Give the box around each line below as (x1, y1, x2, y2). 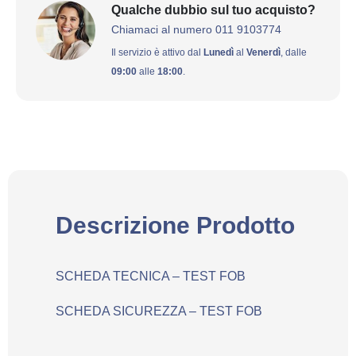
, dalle (281, 46, 307, 58)
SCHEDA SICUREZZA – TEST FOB (56, 304, 262, 319)
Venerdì (246, 46, 281, 58)
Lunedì (203, 46, 234, 58)
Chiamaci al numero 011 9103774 (111, 22, 281, 36)
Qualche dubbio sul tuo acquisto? (111, 2, 315, 17)
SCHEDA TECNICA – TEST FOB (56, 269, 246, 284)
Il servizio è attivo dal (111, 46, 203, 58)
